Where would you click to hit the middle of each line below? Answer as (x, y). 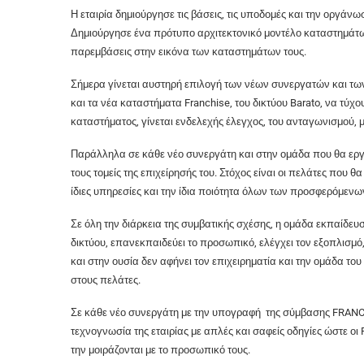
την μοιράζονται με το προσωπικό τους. (160, 349)
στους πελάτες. (106, 279)
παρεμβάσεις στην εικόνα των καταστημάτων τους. (188, 51)
